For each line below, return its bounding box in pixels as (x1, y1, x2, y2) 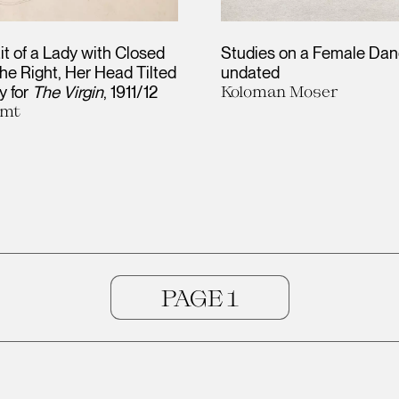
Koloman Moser (221, 81, 338, 100)
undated (221, 61, 280, 82)
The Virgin (32, 81, 103, 102)
